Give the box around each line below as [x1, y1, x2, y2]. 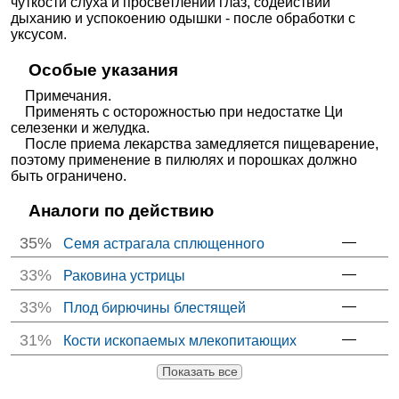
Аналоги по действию [28, 201, 214, 221]
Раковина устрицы [63, 268, 186, 284]
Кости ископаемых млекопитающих [63, 332, 297, 348]
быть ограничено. [11, 168, 127, 184]
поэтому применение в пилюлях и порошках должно [11, 152, 358, 168]
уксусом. [11, 27, 68, 43]
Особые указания [28, 60, 178, 79]
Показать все [161, 365, 238, 379]
